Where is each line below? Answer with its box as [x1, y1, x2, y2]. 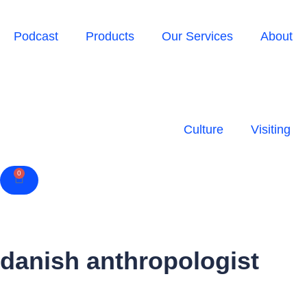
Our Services [162, 29, 233, 43]
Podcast [14, 29, 58, 43]
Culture [183, 123, 223, 136]
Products [86, 29, 134, 43]
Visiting [250, 123, 291, 136]
